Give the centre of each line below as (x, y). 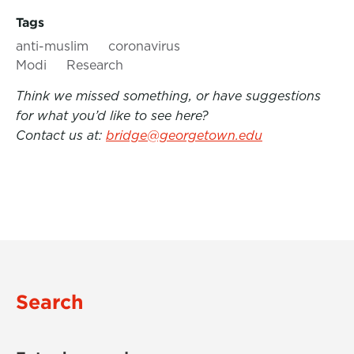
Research (95, 65)
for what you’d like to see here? (112, 116)
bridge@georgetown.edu (184, 136)
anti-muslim (52, 46)
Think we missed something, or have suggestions (168, 96)
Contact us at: (61, 136)
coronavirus (144, 46)
